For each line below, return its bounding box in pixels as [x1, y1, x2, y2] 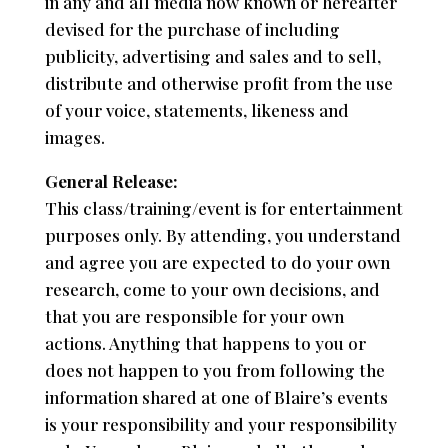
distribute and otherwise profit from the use [44, 71, 393, 94]
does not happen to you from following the [44, 358, 385, 381]
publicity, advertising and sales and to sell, [44, 44, 381, 67]
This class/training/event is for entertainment [44, 196, 403, 219]
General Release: [44, 169, 178, 192]
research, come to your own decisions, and [44, 277, 380, 300]
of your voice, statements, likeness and [44, 98, 349, 121]
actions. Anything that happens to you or [44, 331, 366, 354]
